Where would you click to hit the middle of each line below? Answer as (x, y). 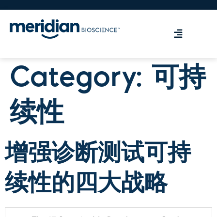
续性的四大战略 (86, 185)
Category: (81, 79)
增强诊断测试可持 (98, 155)
